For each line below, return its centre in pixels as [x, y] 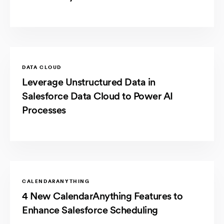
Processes [44, 110]
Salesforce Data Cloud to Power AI [97, 96]
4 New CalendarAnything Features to [102, 196]
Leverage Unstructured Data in [89, 82]
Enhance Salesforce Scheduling [90, 210]
